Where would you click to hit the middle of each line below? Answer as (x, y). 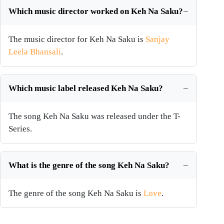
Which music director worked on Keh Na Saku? (96, 11)
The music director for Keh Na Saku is (77, 39)
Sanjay (157, 39)
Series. (20, 129)
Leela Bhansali (35, 52)
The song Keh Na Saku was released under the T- (94, 116)
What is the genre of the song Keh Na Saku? (89, 165)
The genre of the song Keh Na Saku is (76, 193)
